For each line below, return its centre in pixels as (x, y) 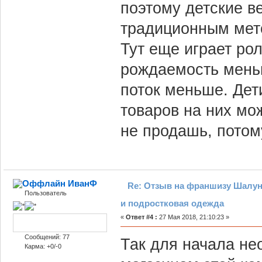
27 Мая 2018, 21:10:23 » (193, 217)
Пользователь (45, 193)
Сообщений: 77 (47, 237)
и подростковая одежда (172, 204)
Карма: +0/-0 (43, 246)
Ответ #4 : (141, 217)
